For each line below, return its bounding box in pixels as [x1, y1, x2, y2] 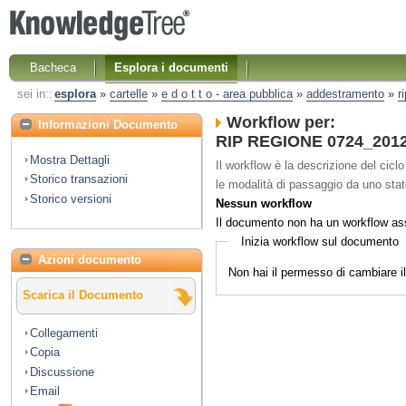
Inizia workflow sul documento [240, 234, 399, 248]
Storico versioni [30, 191, 111, 206]
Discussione [30, 364, 94, 379]
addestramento [305, 87, 384, 101]
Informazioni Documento [38, 117, 178, 131]
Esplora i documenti [114, 60, 229, 74]
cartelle [109, 87, 148, 101]
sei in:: [16, 87, 53, 101]
